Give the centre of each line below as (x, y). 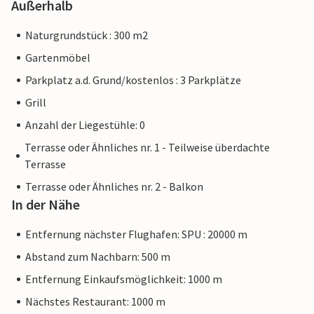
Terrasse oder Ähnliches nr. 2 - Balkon (114, 187)
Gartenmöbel (58, 58)
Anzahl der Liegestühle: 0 (85, 125)
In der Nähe (46, 205)
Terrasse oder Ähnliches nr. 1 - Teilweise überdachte (148, 148)
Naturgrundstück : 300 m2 (87, 35)
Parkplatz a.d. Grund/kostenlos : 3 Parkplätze (133, 80)
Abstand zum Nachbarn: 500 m (98, 257)
